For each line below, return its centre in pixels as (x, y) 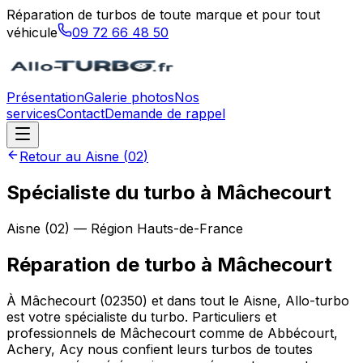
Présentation (45, 97)
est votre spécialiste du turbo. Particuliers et (141, 316)
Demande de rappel (165, 113)
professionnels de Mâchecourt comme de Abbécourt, (172, 333)
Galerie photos (129, 97)
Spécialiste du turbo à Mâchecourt (169, 192)
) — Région (101, 228)
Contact (81, 113)
